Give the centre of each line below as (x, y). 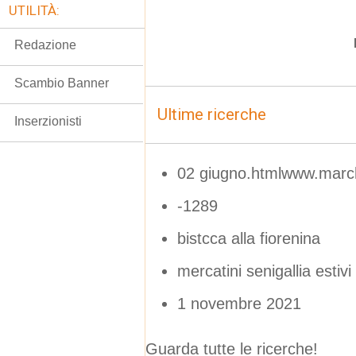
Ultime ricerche (212, 114)
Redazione (45, 45)
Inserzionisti (48, 121)
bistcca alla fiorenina (249, 238)
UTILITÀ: (34, 10)
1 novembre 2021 (239, 303)
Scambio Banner (62, 83)
